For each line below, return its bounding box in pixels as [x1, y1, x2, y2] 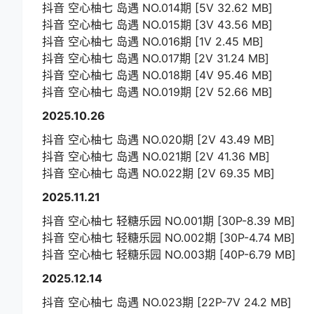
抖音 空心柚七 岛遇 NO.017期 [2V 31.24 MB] [42, 51, 269, 66]
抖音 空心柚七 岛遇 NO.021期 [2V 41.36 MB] [42, 149, 270, 164]
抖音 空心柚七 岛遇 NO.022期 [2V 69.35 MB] [42, 166, 275, 181]
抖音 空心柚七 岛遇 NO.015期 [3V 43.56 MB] [42, 18, 273, 32]
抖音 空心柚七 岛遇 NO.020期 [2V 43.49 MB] [42, 132, 275, 147]
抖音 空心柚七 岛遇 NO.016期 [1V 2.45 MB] [42, 34, 264, 49]
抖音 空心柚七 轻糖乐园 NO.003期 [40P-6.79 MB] [42, 247, 296, 262]
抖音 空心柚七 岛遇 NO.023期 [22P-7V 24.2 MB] [42, 295, 292, 310]
